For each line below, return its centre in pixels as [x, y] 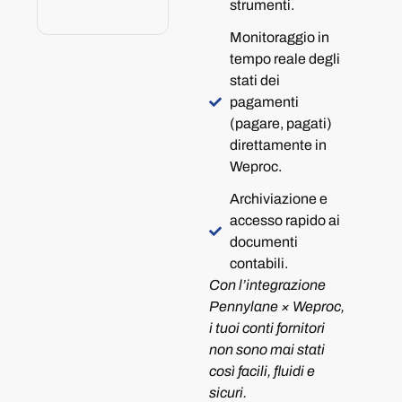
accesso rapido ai [284, 220]
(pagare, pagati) [280, 123]
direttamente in [278, 145]
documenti [263, 242]
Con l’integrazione [268, 285]
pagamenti [264, 102]
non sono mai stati [267, 350]
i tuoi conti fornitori [267, 328]
